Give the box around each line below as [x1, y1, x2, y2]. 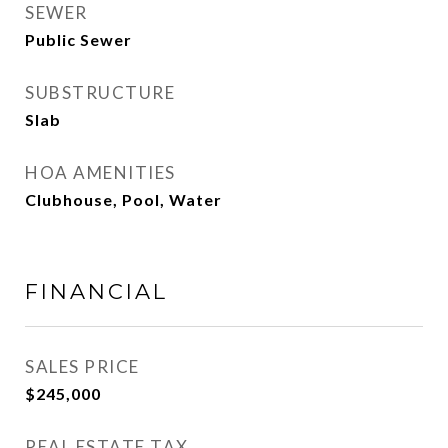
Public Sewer [25, 30, 132, 49]
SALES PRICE [25, 356, 140, 377]
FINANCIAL [25, 279, 168, 304]
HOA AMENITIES [25, 162, 176, 183]
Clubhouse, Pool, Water [25, 190, 222, 209]
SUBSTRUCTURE [25, 82, 175, 103]
